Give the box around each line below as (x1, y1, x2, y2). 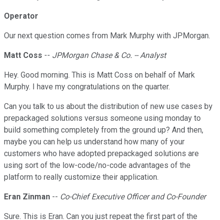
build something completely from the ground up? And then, (4, 125, 203, 135)
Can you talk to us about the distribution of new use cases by (4, 102, 213, 111)
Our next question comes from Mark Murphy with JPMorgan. (4, 31, 210, 41)
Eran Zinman (4, 192, 50, 202)
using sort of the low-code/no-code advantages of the (4, 161, 191, 170)
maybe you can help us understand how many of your (4, 137, 185, 147)
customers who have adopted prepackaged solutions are (4, 149, 199, 159)
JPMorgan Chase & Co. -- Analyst (52, 51, 166, 60)
